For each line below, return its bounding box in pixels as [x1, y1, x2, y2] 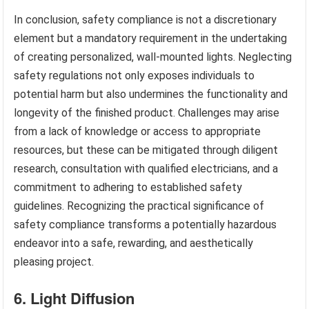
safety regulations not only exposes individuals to [14, 69, 255, 83]
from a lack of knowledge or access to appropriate [14, 125, 261, 139]
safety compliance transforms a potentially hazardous [14, 218, 277, 232]
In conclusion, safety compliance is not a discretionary [14, 13, 277, 27]
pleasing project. [14, 255, 94, 269]
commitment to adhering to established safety [14, 181, 243, 195]
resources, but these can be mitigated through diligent [14, 143, 279, 157]
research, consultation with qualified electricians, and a [14, 162, 279, 176]
